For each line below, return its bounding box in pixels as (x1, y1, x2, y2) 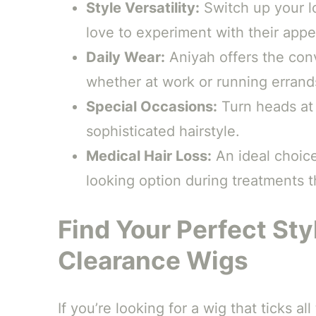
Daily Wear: (85, 48, 165, 66)
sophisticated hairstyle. (85, 122, 240, 140)
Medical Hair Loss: (85, 147, 212, 164)
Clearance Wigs (57, 245, 248, 275)
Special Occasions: (85, 97, 217, 115)
